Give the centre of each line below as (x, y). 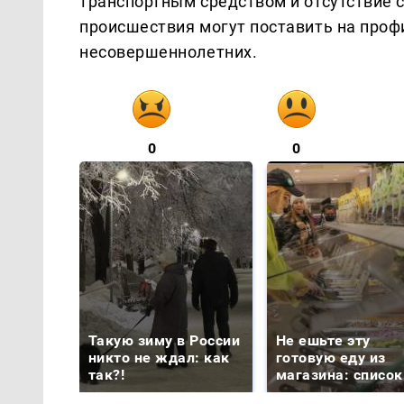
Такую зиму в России (165, 340)
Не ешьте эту (323, 340)
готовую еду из (331, 357)
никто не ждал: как (159, 357)
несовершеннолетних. (169, 51)
